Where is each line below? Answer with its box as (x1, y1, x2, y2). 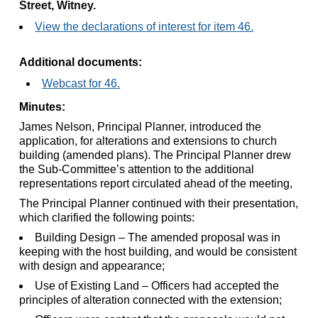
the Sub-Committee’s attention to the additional (19, 163, 255, 175)
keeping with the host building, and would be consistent (19, 245, 297, 258)
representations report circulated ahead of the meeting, (19, 177, 293, 190)
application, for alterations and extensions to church (19, 134, 278, 147)
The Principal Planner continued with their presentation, (19, 197, 299, 209)
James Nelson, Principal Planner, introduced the (19, 120, 262, 133)
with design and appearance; (19, 259, 165, 272)
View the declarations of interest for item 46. (35, 20, 254, 33)
